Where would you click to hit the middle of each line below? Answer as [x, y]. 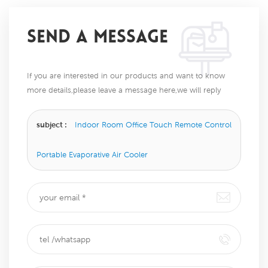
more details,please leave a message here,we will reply [124, 90]
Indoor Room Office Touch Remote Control [153, 125]
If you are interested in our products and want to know [126, 76]
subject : [53, 125]
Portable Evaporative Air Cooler [92, 155]
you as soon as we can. [69, 105]
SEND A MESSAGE [98, 38]
